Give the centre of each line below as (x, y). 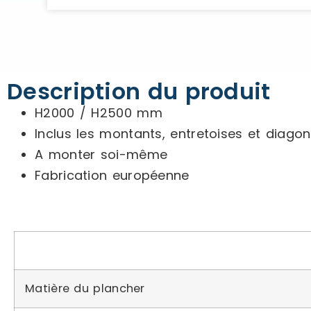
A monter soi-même (101, 154)
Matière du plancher (85, 288)
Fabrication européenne (112, 175)
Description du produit (139, 91)
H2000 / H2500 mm (99, 113)
